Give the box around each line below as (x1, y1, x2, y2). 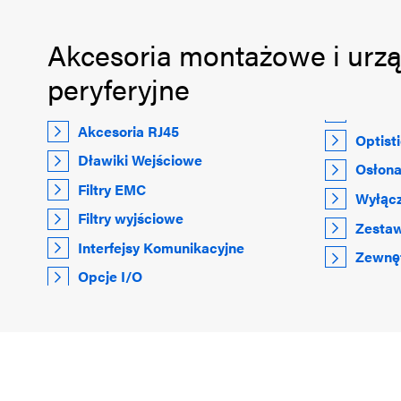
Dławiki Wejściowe (78, 149, 203, 171)
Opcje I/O (78, 266, 143, 287)
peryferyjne (47, 68, 190, 109)
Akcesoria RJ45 (78, 120, 180, 141)
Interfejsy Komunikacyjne (78, 236, 245, 258)
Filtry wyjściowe (78, 208, 184, 229)
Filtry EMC (78, 178, 147, 200)
